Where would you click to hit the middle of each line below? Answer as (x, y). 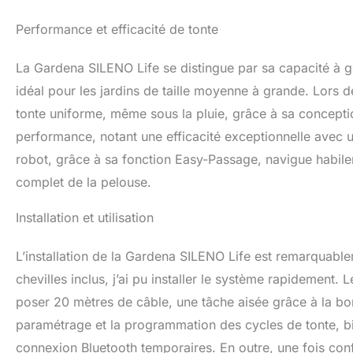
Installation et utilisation (85, 218)
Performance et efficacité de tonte (117, 30)
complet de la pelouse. (84, 182)
